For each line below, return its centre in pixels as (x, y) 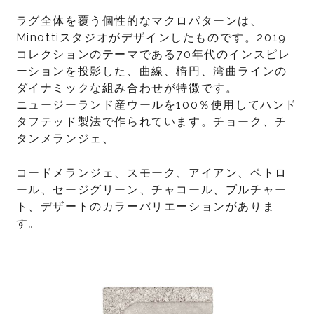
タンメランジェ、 (67, 138)
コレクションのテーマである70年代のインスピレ (153, 54)
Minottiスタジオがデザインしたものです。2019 (151, 37)
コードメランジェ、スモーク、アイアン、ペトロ (151, 173)
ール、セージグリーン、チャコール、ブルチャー (151, 190)
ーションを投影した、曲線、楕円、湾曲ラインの (151, 71)
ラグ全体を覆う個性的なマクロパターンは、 (139, 21)
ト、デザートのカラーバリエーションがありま (145, 206)
